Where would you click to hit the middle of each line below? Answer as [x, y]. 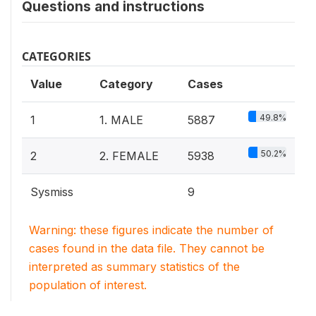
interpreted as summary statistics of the [134, 266]
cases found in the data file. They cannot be [147, 248]
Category [126, 84]
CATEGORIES [56, 56]
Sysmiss [52, 192]
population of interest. [88, 285]
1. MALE [121, 120]
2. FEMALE [129, 156]
